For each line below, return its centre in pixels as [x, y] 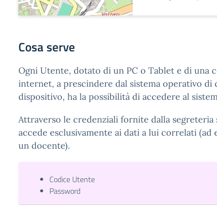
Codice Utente [72, 179]
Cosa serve [47, 47]
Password [65, 191]
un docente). [44, 146]
